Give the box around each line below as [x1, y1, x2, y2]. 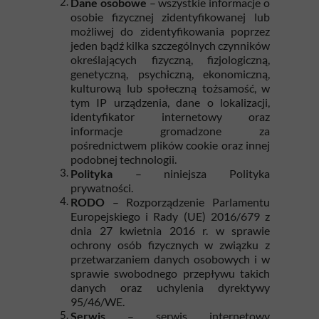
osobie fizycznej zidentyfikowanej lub [70, 10, 270, 23]
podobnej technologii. [70, 152, 177, 166]
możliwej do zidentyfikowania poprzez [70, 24, 270, 38]
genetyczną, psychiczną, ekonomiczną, [70, 67, 270, 80]
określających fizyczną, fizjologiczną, [70, 53, 270, 66]
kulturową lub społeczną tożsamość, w [70, 81, 270, 95]
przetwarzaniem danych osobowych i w [70, 252, 270, 266]
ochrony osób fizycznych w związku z [70, 238, 270, 251]
